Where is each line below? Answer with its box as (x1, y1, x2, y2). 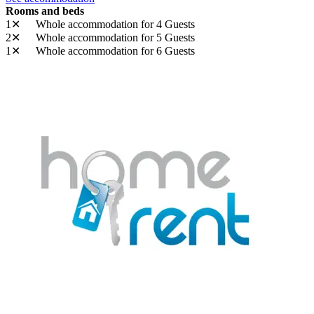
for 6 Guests (141, 44, 195, 57)
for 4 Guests (141, 18, 195, 30)
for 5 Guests (141, 31, 195, 43)
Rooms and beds (6, 4, 84, 17)
